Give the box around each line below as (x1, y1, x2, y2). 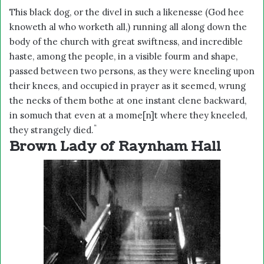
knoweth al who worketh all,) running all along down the (9, 21, 247, 32)
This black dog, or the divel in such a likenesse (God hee (9, 6, 244, 18)
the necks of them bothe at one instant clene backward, (9, 94, 246, 106)
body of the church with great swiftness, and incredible (9, 35, 243, 47)
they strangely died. (9, 124, 94, 136)
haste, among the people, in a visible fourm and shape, (9, 50, 237, 62)
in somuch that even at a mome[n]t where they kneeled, (9, 109, 247, 121)
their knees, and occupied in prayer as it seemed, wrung (9, 80, 246, 91)
